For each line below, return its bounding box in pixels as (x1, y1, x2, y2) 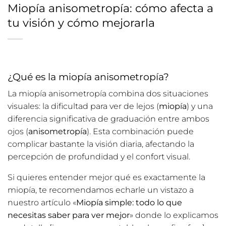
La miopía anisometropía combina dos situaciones (8, 89, 208, 99)
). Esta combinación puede (87, 127, 194, 137)
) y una (187, 101, 213, 111)
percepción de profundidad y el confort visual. (8, 152, 190, 162)
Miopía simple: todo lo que (76, 198, 182, 208)
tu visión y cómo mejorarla (8, 15, 155, 30)
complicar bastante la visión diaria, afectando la (8, 139, 194, 149)
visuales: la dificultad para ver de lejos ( (8, 101, 159, 111)
